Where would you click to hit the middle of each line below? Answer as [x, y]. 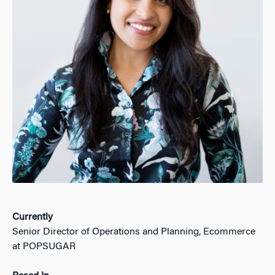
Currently [33, 217]
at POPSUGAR [44, 246]
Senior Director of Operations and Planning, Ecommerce [134, 232]
